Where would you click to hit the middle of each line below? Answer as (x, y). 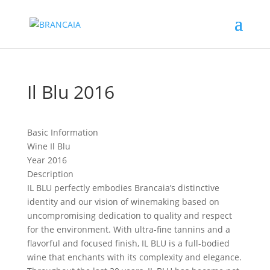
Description (50, 174)
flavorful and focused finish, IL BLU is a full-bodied (128, 243)
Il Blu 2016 (71, 92)
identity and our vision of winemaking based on (123, 202)
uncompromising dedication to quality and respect (129, 215)
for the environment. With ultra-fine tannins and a (128, 229)
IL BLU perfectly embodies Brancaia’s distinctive (123, 188)
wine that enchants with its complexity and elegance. (134, 257)
